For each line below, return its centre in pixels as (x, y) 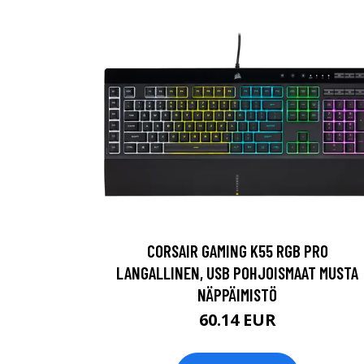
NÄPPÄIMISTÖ (237, 295)
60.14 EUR (237, 320)
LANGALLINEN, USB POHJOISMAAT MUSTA (237, 273)
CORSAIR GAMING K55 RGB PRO (237, 251)
